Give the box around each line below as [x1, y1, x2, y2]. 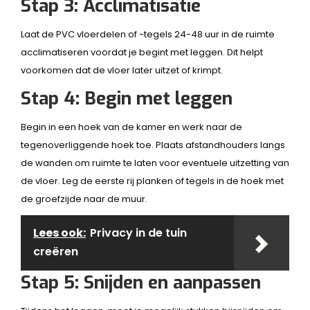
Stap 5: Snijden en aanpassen [21, 271, 261, 295]
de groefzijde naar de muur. [21, 192, 147, 206]
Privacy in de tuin [90, 225, 187, 241]
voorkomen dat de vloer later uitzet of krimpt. [21, 64, 223, 77]
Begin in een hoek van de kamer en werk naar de [21, 120, 242, 134]
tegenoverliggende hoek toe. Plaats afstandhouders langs [21, 138, 285, 152]
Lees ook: [33, 225, 86, 241]
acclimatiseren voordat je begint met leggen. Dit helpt [21, 46, 263, 59]
